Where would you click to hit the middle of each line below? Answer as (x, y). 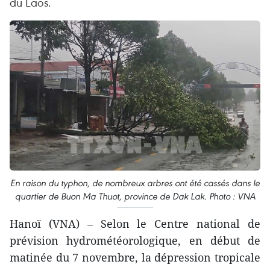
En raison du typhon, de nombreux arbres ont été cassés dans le (135, 183)
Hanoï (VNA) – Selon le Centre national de (135, 223)
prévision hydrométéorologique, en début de (135, 240)
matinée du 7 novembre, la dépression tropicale (135, 257)
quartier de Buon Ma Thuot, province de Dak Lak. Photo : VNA (135, 196)
